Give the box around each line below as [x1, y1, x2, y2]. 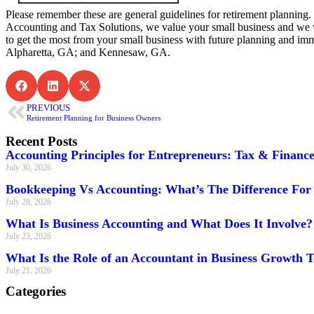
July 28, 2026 [6, 197, 51, 207]
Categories [6, 284, 66, 299]
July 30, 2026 [6, 163, 51, 173]
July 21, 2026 [6, 266, 51, 276]
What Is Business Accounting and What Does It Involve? [6, 217, 313, 231]
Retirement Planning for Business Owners [27, 113, 161, 122]
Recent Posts [6, 134, 77, 149]
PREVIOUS [27, 102, 70, 113]
